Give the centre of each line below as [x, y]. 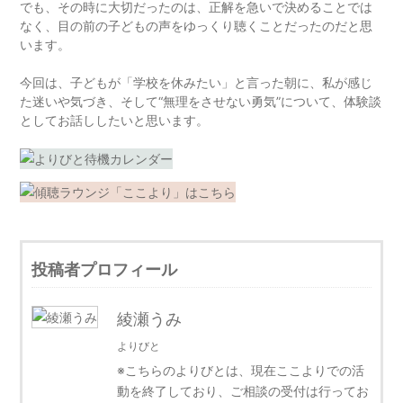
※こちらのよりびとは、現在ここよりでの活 [241, 371]
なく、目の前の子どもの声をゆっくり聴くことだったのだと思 [197, 26]
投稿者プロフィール [105, 270]
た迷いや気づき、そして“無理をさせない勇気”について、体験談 [201, 102]
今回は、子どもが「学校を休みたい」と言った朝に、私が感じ [197, 83]
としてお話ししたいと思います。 [115, 121]
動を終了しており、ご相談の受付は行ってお [243, 391]
